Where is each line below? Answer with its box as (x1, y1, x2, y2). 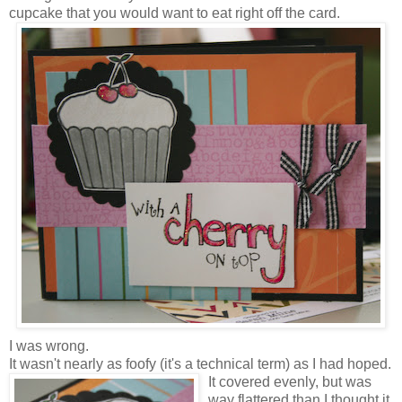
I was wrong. (9, 337, 89, 354)
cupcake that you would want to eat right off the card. (9, 4, 340, 21)
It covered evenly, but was (208, 373, 371, 389)
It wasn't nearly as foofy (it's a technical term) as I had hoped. (9, 355, 391, 371)
